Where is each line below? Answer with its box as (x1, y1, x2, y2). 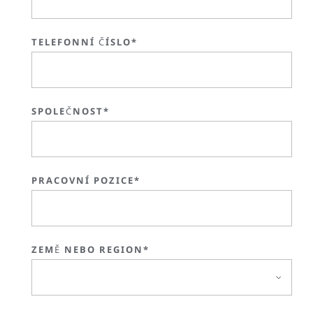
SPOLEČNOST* (31, 104, 110, 117)
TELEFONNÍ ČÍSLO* (31, 35, 138, 48)
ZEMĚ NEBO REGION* (31, 242, 150, 256)
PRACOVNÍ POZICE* (31, 173, 140, 187)
